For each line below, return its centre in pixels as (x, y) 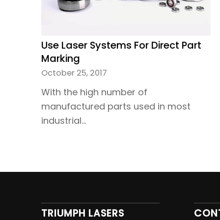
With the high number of (94, 92)
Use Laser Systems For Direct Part (121, 45)
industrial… (63, 120)
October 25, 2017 (74, 73)
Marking (60, 58)
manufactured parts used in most (116, 106)
